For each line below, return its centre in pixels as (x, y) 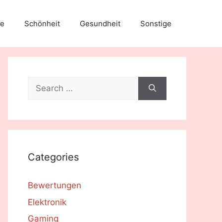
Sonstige (156, 23)
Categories (53, 157)
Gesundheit (100, 23)
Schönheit (42, 23)
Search (41, 82)
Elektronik (47, 202)
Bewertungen (55, 185)
